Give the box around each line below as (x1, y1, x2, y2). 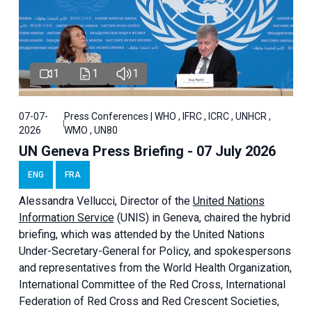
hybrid (260, 211, 290, 225)
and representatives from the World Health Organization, (18, 261, 292, 275)
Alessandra (18, 194, 77, 208)
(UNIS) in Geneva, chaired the (114, 211, 260, 225)
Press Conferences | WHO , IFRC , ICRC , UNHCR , (64, 111, 272, 123)
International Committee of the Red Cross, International (18, 278, 286, 292)
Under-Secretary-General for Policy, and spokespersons (18, 244, 291, 258)
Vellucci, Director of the (76, 194, 193, 208)
